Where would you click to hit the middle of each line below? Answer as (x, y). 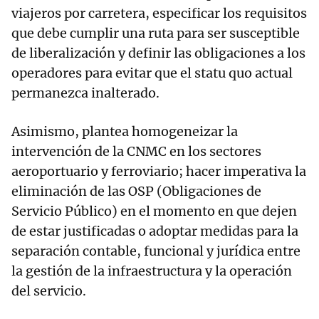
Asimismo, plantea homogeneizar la (125, 132)
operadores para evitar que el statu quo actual (152, 73)
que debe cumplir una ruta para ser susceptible (156, 33)
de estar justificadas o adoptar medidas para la (155, 231)
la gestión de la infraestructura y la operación (152, 271)
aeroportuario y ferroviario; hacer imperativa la (159, 172)
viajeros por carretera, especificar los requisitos (159, 14)
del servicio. (49, 291)
